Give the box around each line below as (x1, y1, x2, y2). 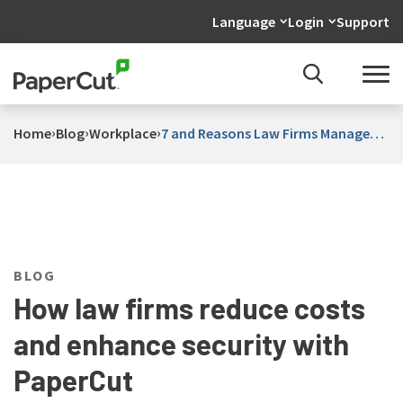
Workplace (88, 124, 157, 142)
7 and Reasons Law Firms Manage (160, 124, 198, 142)
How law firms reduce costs (13, 291, 365, 325)
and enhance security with (13, 327, 349, 361)
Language (212, 13, 276, 31)
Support (336, 13, 390, 31)
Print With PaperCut (160, 139, 286, 157)
